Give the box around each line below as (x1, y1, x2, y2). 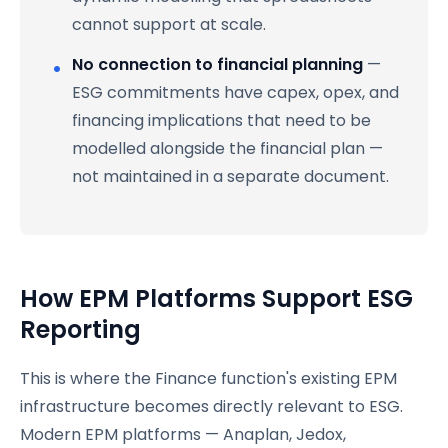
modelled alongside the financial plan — (72, 136, 383, 160)
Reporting (20, 312, 141, 346)
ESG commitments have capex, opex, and (72, 80, 399, 104)
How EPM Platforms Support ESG (20, 281, 413, 315)
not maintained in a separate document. (72, 164, 389, 188)
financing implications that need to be (72, 108, 371, 132)
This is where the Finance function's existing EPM (20, 366, 397, 390)
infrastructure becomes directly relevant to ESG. (20, 394, 403, 418)
